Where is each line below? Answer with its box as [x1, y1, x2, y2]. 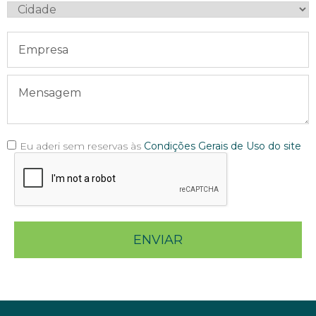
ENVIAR [133, 232, 183, 248]
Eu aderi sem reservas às [20, 140, 144, 152]
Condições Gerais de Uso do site [144, 140, 301, 152]
